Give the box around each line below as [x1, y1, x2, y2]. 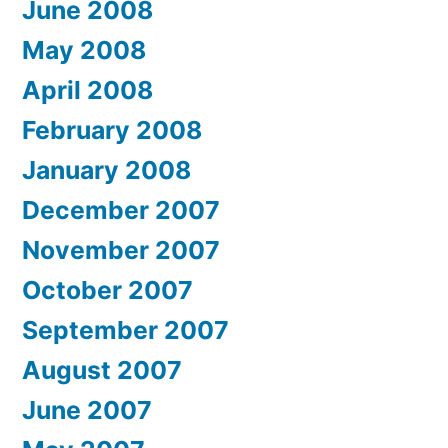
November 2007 [22, 235, 220, 266]
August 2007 [22, 355, 182, 386]
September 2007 [22, 315, 229, 346]
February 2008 [22, 115, 202, 146]
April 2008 [22, 75, 153, 106]
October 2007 [22, 275, 193, 306]
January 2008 [22, 155, 191, 186]
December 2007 [22, 195, 220, 226]
